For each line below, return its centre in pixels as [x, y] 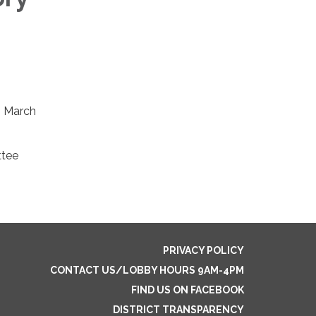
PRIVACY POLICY [203, 250]
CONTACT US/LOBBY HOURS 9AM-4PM [147, 270]
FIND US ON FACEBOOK [188, 290]
